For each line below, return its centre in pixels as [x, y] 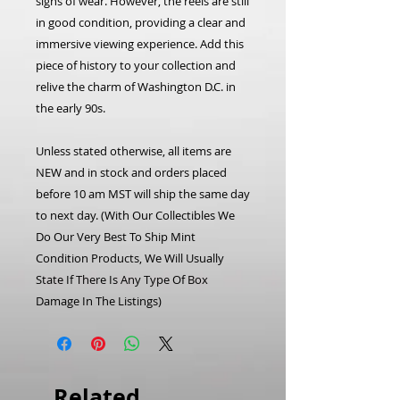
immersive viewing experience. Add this [140, 44]
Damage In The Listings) [99, 301]
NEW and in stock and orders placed [131, 173]
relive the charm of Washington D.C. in [136, 87]
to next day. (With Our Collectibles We [135, 216]
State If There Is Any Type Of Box [122, 280]
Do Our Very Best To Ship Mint [116, 237]
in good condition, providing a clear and [141, 23]
